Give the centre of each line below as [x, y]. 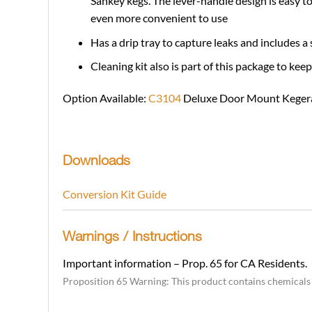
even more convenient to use [159, 18]
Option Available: [105, 98]
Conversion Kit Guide [114, 194]
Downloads [96, 159]
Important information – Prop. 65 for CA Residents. [185, 263]
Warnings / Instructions [132, 235]
